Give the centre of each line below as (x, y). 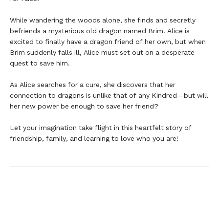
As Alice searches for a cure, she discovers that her (93, 85)
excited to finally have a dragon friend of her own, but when (108, 42)
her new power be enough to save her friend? (84, 106)
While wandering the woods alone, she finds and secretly (103, 20)
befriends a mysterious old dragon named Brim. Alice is (100, 31)
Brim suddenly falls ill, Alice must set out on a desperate (102, 52)
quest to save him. (40, 63)
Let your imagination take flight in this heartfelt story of (101, 128)
